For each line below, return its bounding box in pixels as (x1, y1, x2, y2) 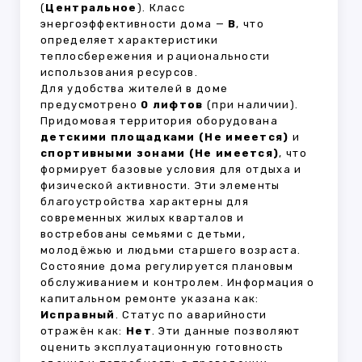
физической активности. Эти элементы (40, 179, 280, 192)
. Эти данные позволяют (151, 325, 301, 338)
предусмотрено (40, 99, 141, 112)
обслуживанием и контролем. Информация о (40, 276, 315, 289)
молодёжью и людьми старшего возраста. (40, 244, 301, 257)
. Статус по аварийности (115, 309, 267, 322)
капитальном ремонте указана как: (40, 293, 259, 305)
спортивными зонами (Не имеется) (40, 147, 280, 160)
